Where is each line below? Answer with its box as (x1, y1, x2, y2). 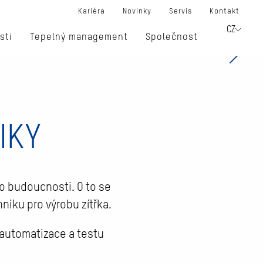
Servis (169, 8, 192, 15)
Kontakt (210, 8, 240, 15)
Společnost (146, 33, 198, 42)
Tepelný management (30, 33, 128, 42)
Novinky (123, 8, 151, 15)
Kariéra (78, 8, 105, 15)
